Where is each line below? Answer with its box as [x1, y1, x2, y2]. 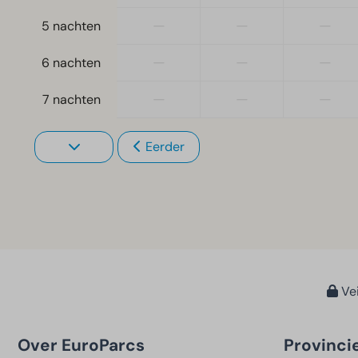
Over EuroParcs [18, 334, 145, 356]
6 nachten [42, 54, 101, 72]
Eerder [145, 138, 185, 156]
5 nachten [42, 18, 101, 35]
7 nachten [42, 91, 101, 109]
